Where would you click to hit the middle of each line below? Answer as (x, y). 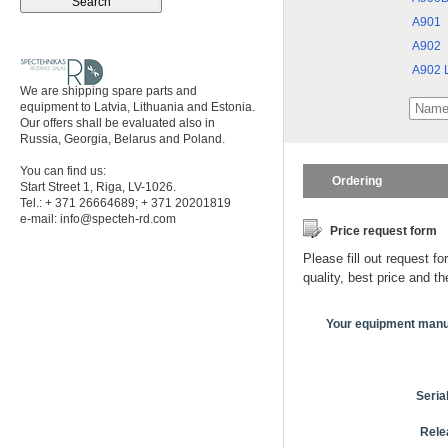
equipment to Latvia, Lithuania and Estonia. (137, 107)
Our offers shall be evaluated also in (117, 123)
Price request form (383, 231)
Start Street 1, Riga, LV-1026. (98, 187)
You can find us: (63, 171)
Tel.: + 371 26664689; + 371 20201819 (125, 203)
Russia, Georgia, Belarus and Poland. (122, 139)
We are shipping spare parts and (108, 91)
